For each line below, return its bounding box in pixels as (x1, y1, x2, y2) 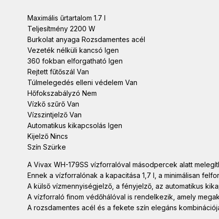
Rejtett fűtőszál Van (27, 67, 89, 76)
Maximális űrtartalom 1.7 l (27, 14, 106, 22)
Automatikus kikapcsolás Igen (27, 121, 122, 130)
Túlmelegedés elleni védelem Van (27, 78, 137, 87)
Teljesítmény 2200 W (27, 24, 95, 33)
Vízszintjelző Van (27, 110, 82, 119)
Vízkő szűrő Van (27, 100, 79, 109)
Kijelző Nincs (27, 132, 68, 141)
